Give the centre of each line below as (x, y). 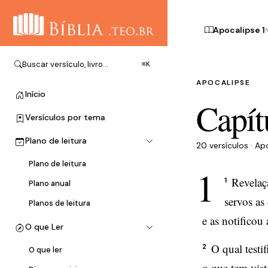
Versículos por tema (65, 118)
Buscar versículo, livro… (65, 65)
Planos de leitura (60, 203)
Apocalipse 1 (239, 30)
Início (35, 94)
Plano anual (50, 184)
